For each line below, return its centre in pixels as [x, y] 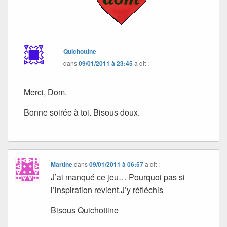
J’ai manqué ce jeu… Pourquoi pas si [118, 177]
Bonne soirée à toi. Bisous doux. [82, 112]
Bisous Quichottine [85, 210]
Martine [62, 164]
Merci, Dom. [45, 92]
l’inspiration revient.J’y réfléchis [107, 190]
